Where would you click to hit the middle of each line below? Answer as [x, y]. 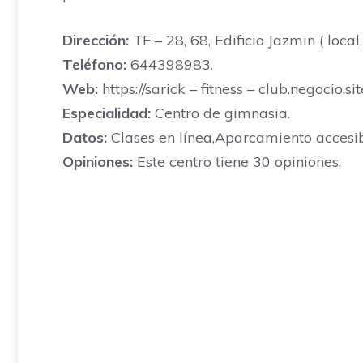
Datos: [85, 137]
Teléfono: [94, 64]
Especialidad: [107, 113]
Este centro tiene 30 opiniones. [237, 162]
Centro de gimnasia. [220, 113]
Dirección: [96, 40]
